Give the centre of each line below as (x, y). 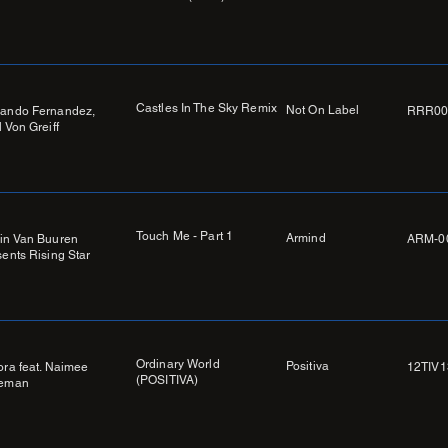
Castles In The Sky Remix (206, 108)
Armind (306, 238)
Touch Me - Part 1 (185, 236)
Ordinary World (178, 364)
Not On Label (323, 110)
